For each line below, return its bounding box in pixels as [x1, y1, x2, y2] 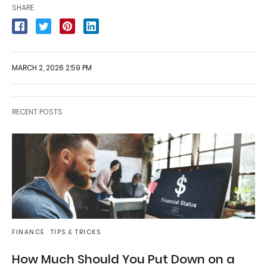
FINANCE [12, 227, 45, 237]
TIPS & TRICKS [50, 227, 101, 237]
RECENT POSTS [12, 107, 63, 117]
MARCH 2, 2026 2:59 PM [12, 63, 92, 73]
